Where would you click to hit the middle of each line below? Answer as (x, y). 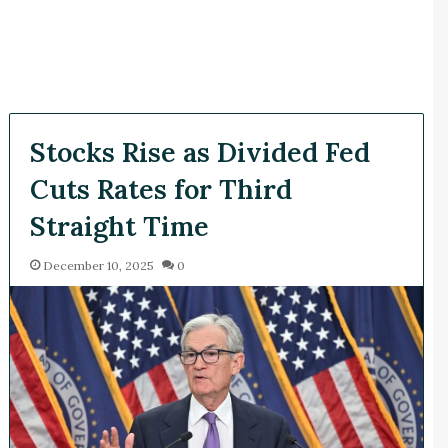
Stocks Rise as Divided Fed (199, 151)
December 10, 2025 (98, 265)
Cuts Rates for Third (160, 188)
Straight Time (119, 225)
